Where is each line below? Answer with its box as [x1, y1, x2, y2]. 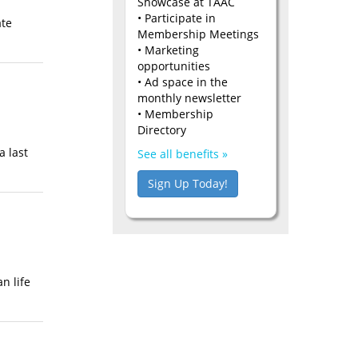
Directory [137, 121, 186, 137]
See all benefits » [137, 145, 228, 161]
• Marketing [137, 42, 199, 58]
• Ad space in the [137, 74, 228, 89]
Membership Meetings [137, 26, 259, 42]
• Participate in [137, 10, 216, 26]
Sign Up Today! [148, 175, 228, 191]
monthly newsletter [137, 89, 241, 105]
